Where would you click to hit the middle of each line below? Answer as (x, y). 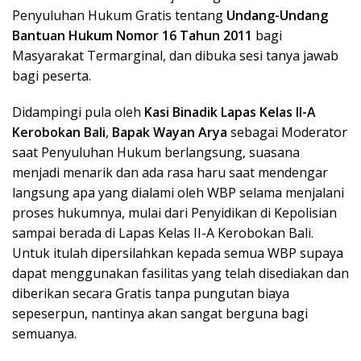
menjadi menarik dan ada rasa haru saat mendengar (170, 173)
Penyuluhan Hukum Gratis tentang (119, 16)
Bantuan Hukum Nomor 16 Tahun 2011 (132, 36)
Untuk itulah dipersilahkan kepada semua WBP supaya (178, 253)
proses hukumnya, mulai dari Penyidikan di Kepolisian (174, 213)
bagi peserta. (52, 76)
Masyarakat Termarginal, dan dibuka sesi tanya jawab (175, 56)
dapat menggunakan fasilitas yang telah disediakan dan (180, 274)
